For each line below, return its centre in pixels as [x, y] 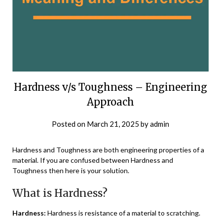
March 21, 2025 [113, 124]
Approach [110, 102]
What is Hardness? [60, 193]
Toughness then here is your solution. [71, 170]
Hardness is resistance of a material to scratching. [123, 213]
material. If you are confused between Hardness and [93, 160]
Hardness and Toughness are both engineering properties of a [108, 150]
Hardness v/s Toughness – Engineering [110, 87]
